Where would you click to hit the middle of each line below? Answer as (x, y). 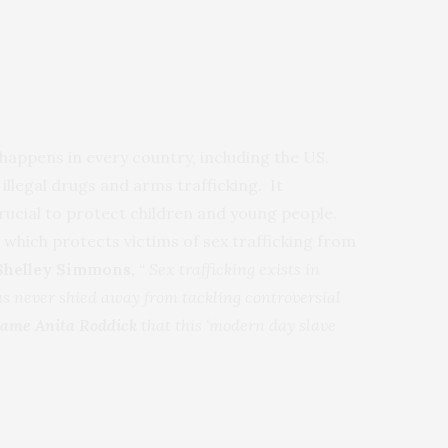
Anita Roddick (86, 324)
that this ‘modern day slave (236, 324)
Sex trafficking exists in (232, 268)
